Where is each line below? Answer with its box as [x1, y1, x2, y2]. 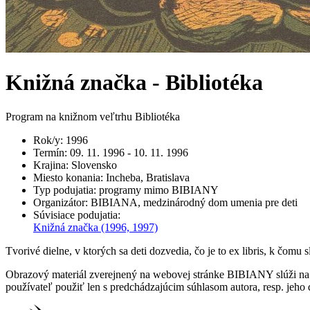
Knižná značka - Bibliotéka [6, 70, 263, 95]
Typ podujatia [33, 183, 93, 196]
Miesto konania [33, 171, 100, 183]
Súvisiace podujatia [33, 208, 118, 221]
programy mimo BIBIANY [99, 183, 219, 196]
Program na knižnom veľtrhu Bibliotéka [6, 110, 180, 122]
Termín [33, 146, 64, 158]
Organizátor [33, 196, 85, 208]
